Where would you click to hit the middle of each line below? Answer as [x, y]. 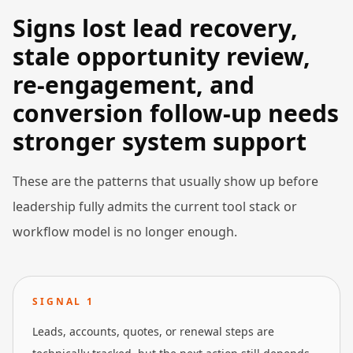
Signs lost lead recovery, [155, 28]
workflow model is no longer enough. [125, 232]
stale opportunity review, [162, 56]
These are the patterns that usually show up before [165, 181]
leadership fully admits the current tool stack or [155, 206]
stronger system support [160, 141]
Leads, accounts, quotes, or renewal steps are [153, 331]
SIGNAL [60, 301]
